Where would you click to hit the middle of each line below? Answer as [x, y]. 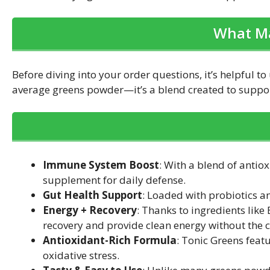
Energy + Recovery [90, 210]
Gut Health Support [93, 195]
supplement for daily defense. [114, 180]
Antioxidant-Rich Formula [110, 240]
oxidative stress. [81, 255]
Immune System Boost [101, 165]
